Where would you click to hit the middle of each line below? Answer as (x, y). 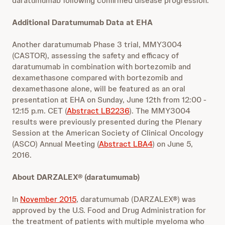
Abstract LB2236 (98, 111)
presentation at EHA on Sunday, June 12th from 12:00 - (109, 100)
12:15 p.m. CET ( (39, 111)
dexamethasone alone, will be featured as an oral (99, 89)
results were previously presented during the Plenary (107, 122)
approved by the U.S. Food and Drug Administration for (109, 210)
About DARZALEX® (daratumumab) (76, 177)
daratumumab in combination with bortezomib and (101, 67)
